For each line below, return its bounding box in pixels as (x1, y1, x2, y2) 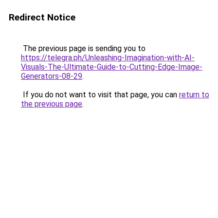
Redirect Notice (9, 12, 75, 23)
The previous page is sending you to (21, 44, 145, 53)
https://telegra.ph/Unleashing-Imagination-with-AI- (21, 53, 195, 62)
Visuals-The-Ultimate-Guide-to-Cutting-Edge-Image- (21, 62, 202, 72)
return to (179, 90, 209, 99)
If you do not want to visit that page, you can (21, 90, 179, 99)
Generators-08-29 (21, 72, 82, 81)
